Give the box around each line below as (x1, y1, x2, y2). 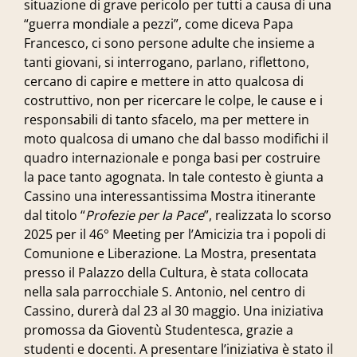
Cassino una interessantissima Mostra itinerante (24, 187, 316, 205)
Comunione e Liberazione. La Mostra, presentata (24, 245, 316, 262)
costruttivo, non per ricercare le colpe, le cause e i (24, 92, 323, 109)
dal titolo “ (24, 206, 85, 224)
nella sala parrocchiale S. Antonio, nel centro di (24, 283, 305, 300)
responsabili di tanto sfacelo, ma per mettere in (24, 111, 309, 128)
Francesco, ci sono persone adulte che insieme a (24, 34, 315, 52)
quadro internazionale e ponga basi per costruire (24, 149, 320, 167)
